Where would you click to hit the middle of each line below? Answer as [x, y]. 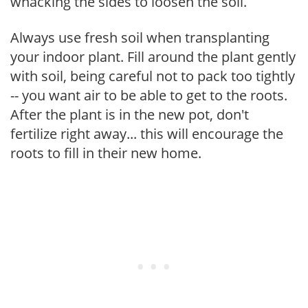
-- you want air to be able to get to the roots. [149, 95]
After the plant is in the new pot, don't [130, 114]
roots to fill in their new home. [106, 153]
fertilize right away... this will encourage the [147, 133]
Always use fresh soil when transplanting [140, 37]
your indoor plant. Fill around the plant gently [153, 56]
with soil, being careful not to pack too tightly [153, 76]
